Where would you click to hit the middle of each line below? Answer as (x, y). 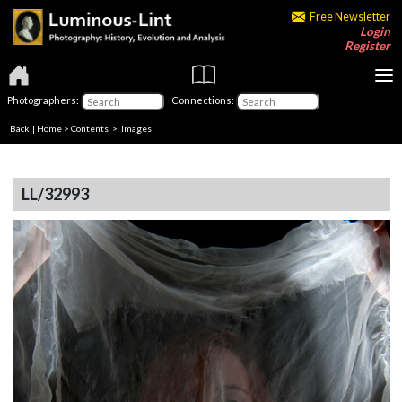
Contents (90, 128)
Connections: (201, 100)
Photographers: (44, 100)
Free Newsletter (350, 16)
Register (367, 46)
